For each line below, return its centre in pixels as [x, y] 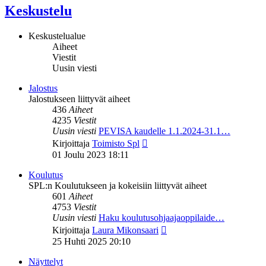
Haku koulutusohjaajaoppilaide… [161, 218]
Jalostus [43, 88]
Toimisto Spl [116, 144]
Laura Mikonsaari [125, 230]
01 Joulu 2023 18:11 [91, 155]
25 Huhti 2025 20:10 [91, 242]
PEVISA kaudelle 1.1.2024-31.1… [164, 131]
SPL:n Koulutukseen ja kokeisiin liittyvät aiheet [118, 186]
